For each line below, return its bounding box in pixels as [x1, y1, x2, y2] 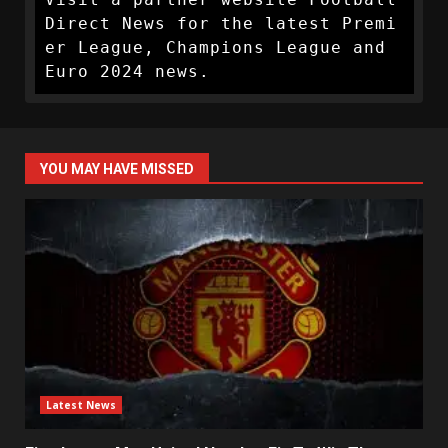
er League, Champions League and [44, 37, 386, 57]
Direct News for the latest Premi [44, 13, 397, 33]
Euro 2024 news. [44, 61, 210, 81]
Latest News [46, 398, 117, 413]
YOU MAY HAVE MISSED [40, 161, 194, 178]
